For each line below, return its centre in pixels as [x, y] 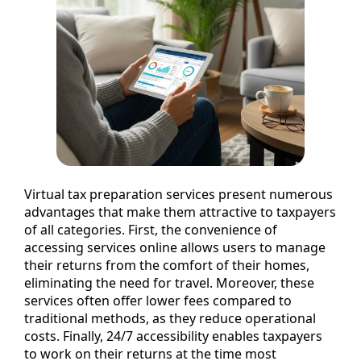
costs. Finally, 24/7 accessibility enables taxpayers [173, 336]
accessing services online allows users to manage [175, 247]
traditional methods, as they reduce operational [170, 318]
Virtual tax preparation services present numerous [178, 194]
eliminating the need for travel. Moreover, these [169, 282]
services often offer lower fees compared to [158, 300]
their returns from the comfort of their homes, [167, 265]
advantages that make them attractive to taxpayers [180, 212]
